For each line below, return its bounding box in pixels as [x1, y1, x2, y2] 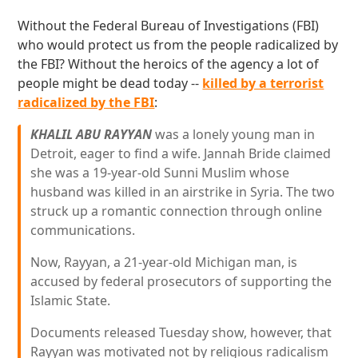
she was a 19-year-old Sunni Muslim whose [30, 164, 290, 181]
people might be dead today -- [18, 74, 203, 92]
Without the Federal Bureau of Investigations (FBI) [18, 17, 320, 34]
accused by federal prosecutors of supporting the [30, 272, 332, 290]
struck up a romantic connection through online [30, 202, 323, 220]
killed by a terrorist [202, 74, 324, 92]
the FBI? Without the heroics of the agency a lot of [18, 55, 320, 73]
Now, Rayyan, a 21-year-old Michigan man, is [30, 253, 298, 271]
